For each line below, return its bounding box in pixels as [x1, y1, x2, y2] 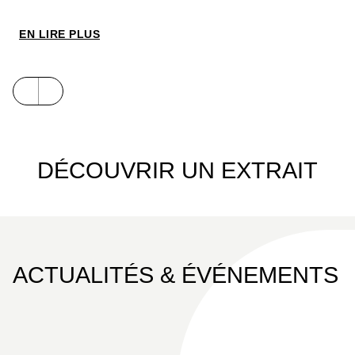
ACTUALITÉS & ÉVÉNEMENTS [13, 261, 338, 288]
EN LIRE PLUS [19, 27, 100, 40]
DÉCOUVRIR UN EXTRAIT [37, 157, 318, 183]
